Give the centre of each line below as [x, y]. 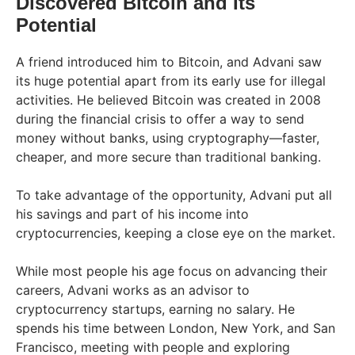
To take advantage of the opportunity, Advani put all [174, 195]
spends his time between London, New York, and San [176, 328]
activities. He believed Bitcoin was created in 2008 [168, 100]
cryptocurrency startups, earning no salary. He [155, 309]
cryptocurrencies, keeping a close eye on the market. [177, 233]
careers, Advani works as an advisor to [133, 290]
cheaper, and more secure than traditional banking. [168, 157]
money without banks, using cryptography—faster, [168, 138]
